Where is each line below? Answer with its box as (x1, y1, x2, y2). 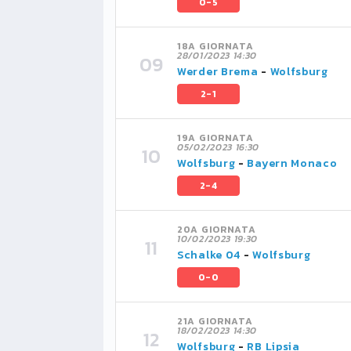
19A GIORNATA (177, 131, 254, 145)
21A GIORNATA (177, 314, 253, 328)
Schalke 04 (177, 247, 241, 263)
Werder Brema (177, 63, 259, 80)
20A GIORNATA (177, 223, 256, 237)
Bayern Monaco (247, 155, 338, 172)
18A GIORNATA (177, 39, 254, 53)
